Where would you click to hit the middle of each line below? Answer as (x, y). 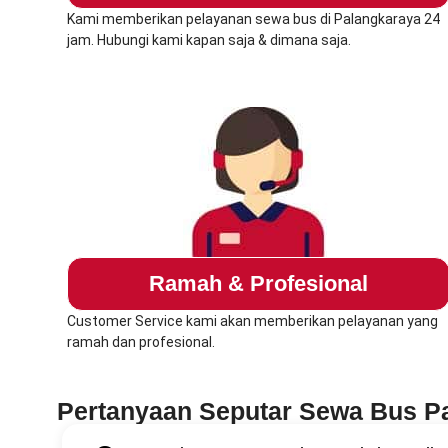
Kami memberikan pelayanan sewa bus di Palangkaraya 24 (253, 19)
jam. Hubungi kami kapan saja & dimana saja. (209, 40)
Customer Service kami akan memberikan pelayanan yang (252, 321)
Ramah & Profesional (258, 284)
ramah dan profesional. (142, 342)
